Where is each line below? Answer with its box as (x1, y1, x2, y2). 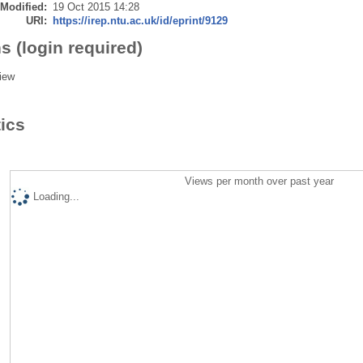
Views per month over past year (185, 174, 335, 187)
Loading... (32, 190, 79, 203)
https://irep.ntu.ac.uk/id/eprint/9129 (52, 14, 228, 27)
